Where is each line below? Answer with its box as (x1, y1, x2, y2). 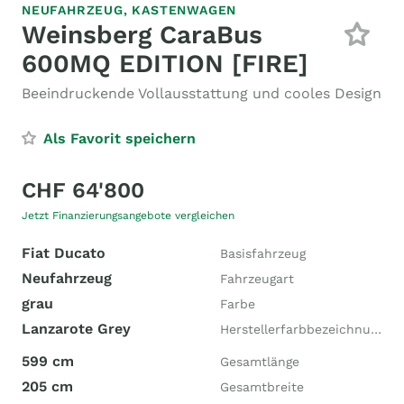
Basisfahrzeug (220, 246, 306, 261)
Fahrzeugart (220, 271, 294, 286)
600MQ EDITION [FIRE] (22, 49, 308, 78)
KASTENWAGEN (132, 3, 237, 17)
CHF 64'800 (22, 178, 144, 203)
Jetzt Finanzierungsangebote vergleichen (22, 209, 234, 222)
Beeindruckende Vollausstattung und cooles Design (22, 85, 381, 102)
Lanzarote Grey (22, 320, 131, 337)
